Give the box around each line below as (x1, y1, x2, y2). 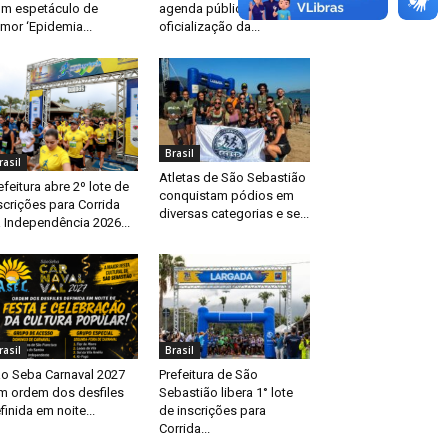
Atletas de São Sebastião (158, 169, 306, 185)
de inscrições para (158, 402, 266, 418)
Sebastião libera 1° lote (158, 384, 293, 400)
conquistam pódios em (158, 187, 294, 203)
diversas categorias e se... (158, 205, 309, 221)
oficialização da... (158, 18, 260, 34)
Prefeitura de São (158, 366, 258, 382)
